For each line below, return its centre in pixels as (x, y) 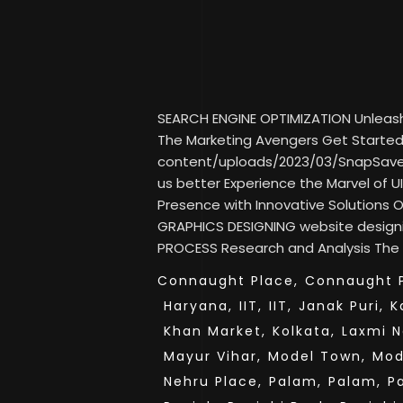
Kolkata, (304, 331)
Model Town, (317, 356)
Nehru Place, (213, 381)
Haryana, (198, 306)
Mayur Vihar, (213, 356)
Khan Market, (215, 331)
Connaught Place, (228, 281)
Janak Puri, (341, 306)
